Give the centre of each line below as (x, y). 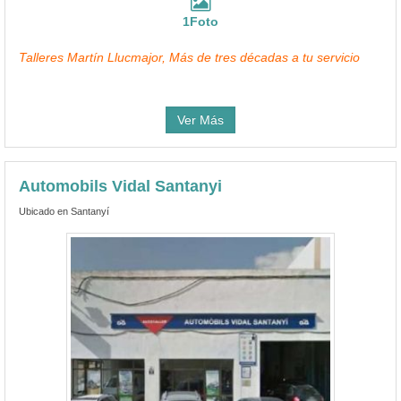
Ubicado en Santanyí (64, 211)
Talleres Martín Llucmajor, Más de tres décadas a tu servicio (189, 57)
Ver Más (200, 119)
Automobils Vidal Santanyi (120, 186)
